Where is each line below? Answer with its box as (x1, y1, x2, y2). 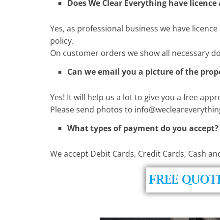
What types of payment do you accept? (67, 122, 219, 134)
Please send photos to (50, 104, 135, 115)
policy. (50, 35, 74, 46)
